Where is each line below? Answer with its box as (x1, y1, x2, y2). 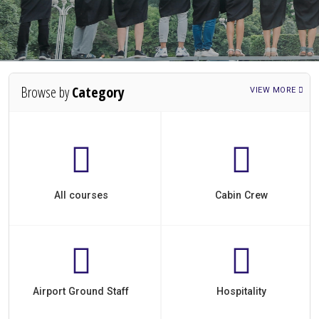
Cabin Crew (214, 189, 268, 201)
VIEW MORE (250, 85, 299, 95)
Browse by (21, 83, 72, 102)
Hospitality (216, 286, 266, 297)
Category (72, 83, 125, 102)
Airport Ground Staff (33, 286, 129, 297)
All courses (53, 189, 108, 201)
